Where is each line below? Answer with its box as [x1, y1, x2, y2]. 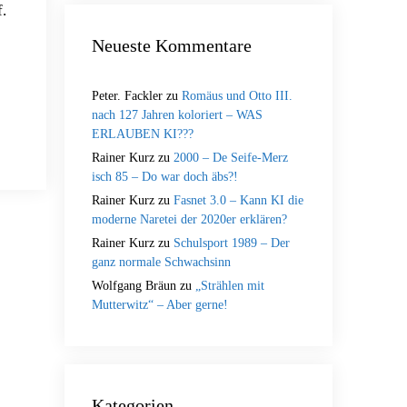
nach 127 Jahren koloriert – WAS [92, 108, 263, 122]
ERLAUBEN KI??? [92, 127, 194, 141]
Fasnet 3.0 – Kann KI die [174, 194, 303, 207]
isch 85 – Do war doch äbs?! [92, 170, 238, 184]
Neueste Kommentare [92, 35, 252, 55]
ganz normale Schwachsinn [92, 255, 231, 269]
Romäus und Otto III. [182, 89, 293, 103]
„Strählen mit [195, 279, 264, 293]
